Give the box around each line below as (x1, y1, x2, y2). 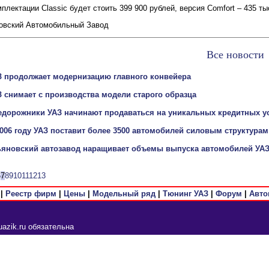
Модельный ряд (92, 189, 156, 198)
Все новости (207, 48, 264, 61)
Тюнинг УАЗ (162, 189, 208, 198)
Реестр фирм (5, 189, 56, 198)
